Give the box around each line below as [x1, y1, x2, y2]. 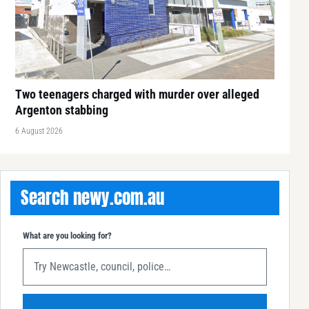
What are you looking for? [23, 230, 112, 241]
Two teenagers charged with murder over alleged [15, 86, 259, 101]
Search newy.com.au [21, 184, 164, 210]
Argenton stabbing [15, 102, 108, 117]
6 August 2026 [15, 126, 63, 136]
